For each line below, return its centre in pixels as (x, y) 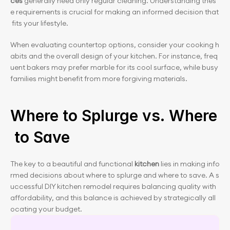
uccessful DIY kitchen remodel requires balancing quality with (114, 186)
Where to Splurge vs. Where (114, 116)
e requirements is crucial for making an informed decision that (114, 12)
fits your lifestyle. (39, 23)
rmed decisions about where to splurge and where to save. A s (115, 175)
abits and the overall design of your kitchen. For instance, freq (114, 56)
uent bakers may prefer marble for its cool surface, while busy (115, 67)
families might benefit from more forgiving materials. (99, 79)
